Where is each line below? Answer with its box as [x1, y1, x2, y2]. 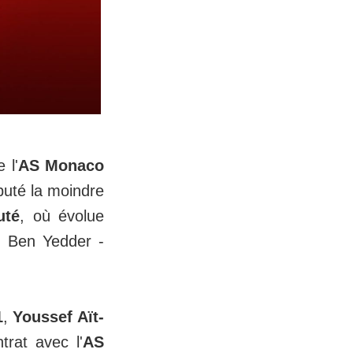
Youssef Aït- [13, 307, 104, 325]
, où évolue [20, 206, 105, 225]
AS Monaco [17, 156, 105, 174]
